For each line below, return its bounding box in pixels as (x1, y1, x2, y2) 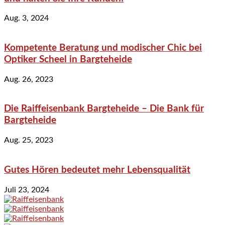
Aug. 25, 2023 (4, 136, 53, 145)
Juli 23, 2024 (4, 185, 49, 194)
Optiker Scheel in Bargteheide (4, 54, 132, 64)
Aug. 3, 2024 (4, 14, 49, 23)
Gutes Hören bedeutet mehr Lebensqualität (4, 165, 190, 175)
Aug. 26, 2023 (4, 75, 53, 83)
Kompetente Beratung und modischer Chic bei (4, 43, 202, 53)
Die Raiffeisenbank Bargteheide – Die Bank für (4, 104, 204, 114)
